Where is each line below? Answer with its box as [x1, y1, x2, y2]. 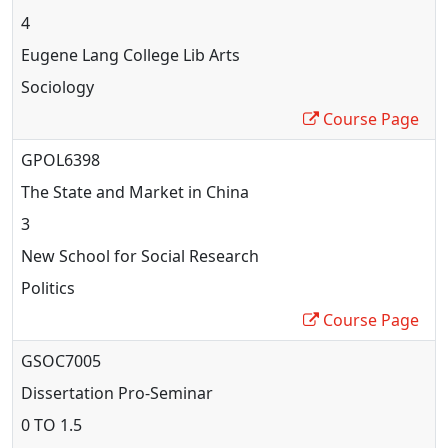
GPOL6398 [21, 148, 100, 171]
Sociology [21, 75, 94, 98]
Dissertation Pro [21, 381, 145, 404]
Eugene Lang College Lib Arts [21, 43, 240, 66]
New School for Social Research [21, 244, 259, 267]
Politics [21, 276, 75, 299]
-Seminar [145, 381, 213, 404]
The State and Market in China [21, 180, 249, 203]
